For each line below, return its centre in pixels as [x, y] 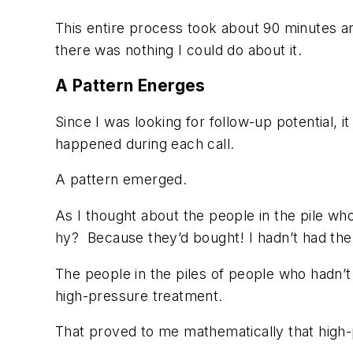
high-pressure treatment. [139, 295]
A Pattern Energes [130, 86]
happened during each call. [145, 143]
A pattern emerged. [121, 180]
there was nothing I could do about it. [179, 50]
